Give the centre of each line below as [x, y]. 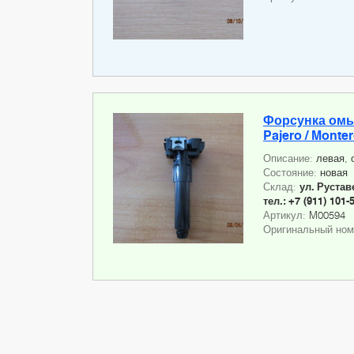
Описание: [290, 158]
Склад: [281, 187]
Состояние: [292, 173]
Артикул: [286, 215]
